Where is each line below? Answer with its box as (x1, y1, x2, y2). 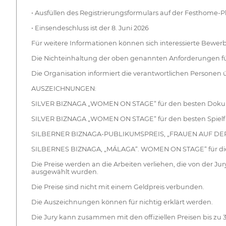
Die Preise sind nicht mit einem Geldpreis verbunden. (31, 183, 204, 191)
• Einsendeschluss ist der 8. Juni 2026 (31, 24, 149, 32)
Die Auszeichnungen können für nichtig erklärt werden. (31, 198, 213, 206)
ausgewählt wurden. (31, 168, 98, 176)
